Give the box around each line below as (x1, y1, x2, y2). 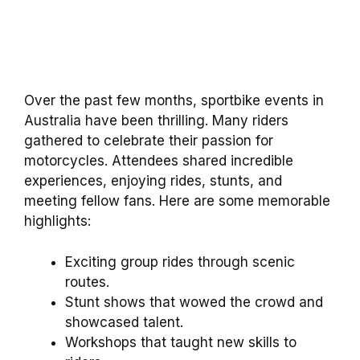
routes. (65, 273, 109, 290)
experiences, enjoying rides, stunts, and (24, 173, 282, 190)
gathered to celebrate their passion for (24, 133, 273, 149)
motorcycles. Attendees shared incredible (24, 153, 293, 170)
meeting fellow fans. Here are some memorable (24, 193, 330, 210)
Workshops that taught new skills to (65, 333, 297, 350)
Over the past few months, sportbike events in (24, 92, 324, 109)
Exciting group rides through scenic (65, 253, 295, 270)
